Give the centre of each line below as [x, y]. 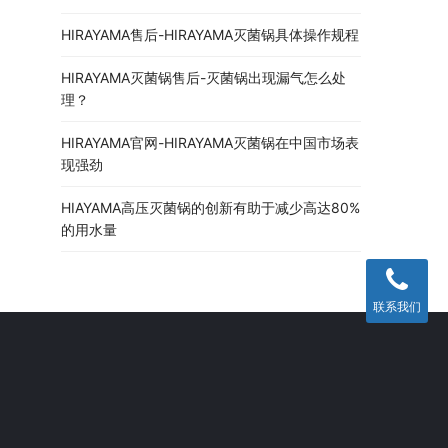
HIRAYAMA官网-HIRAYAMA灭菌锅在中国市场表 [210, 142]
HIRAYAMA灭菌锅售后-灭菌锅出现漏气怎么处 [203, 77]
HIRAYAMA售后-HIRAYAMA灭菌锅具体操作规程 [210, 34]
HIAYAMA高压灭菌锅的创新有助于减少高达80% [210, 207]
